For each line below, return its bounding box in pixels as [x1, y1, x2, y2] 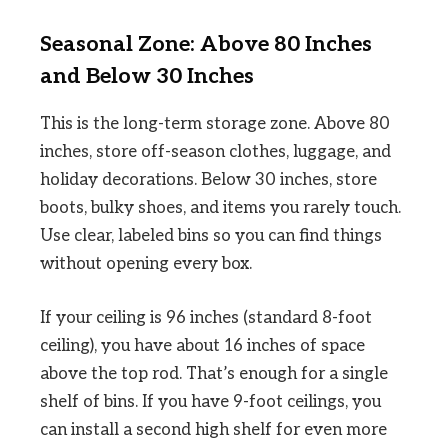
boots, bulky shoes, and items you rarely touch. [40, 197, 401, 218]
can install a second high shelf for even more [40, 419, 387, 440]
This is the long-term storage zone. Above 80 [40, 113, 390, 134]
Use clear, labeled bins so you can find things [40, 225, 382, 246]
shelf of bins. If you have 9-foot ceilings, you [40, 391, 381, 412]
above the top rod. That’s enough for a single [40, 363, 388, 384]
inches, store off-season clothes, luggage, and [40, 141, 391, 162]
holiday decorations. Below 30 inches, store [40, 169, 377, 190]
